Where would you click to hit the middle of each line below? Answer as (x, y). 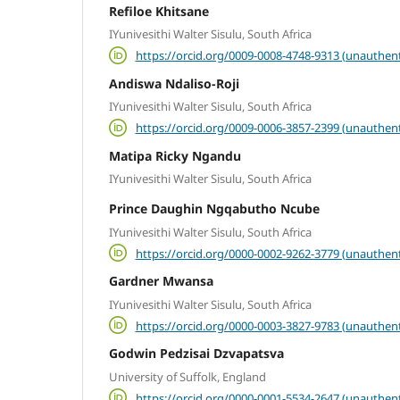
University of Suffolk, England (187, 376)
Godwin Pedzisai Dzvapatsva (196, 354)
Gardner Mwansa (161, 281)
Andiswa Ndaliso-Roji (174, 83)
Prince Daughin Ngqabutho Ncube (214, 209)
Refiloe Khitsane (159, 11)
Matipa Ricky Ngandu (175, 155)
